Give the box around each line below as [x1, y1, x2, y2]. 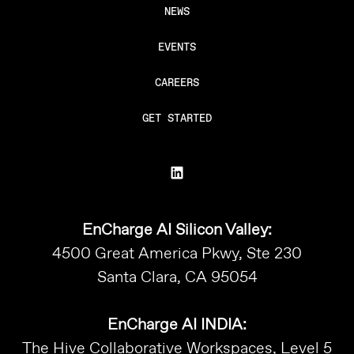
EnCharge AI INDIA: [107, 314, 247, 336]
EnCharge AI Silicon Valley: [82, 219, 272, 241]
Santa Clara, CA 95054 [96, 266, 258, 288]
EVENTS [158, 40, 196, 53]
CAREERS [155, 75, 199, 88]
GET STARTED [142, 111, 212, 124]
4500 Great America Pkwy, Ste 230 [52, 243, 302, 265]
